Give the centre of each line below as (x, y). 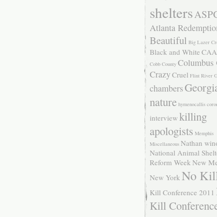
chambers (166, 88)
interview (163, 118)
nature (163, 102)
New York (165, 178)
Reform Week (170, 163)
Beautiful (168, 40)
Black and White (175, 52)
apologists (171, 131)
